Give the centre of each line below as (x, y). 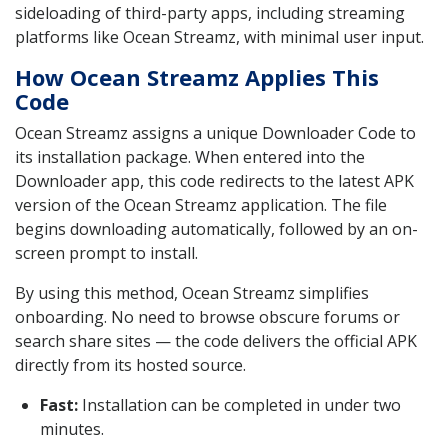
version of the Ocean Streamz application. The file (201, 204)
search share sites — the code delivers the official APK (216, 340)
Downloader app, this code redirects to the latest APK (214, 180)
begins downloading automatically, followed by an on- (216, 228)
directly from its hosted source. (130, 364)
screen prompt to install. (106, 252)
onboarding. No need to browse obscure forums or (207, 316)
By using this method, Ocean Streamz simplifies (192, 292)
